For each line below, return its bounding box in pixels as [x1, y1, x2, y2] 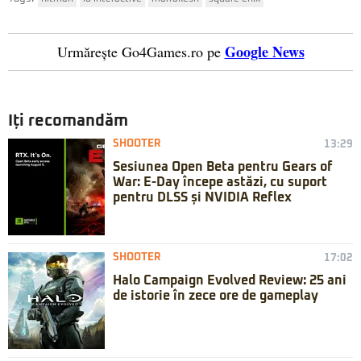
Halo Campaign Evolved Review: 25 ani [113, 273, 346, 287]
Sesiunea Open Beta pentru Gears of [113, 160, 333, 173]
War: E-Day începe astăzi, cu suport [113, 175, 327, 189]
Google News [224, 40, 305, 62]
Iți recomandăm [8, 112, 128, 129]
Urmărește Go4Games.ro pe [56, 41, 221, 61]
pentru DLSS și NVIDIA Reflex [113, 190, 292, 204]
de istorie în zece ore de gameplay [113, 288, 318, 302]
